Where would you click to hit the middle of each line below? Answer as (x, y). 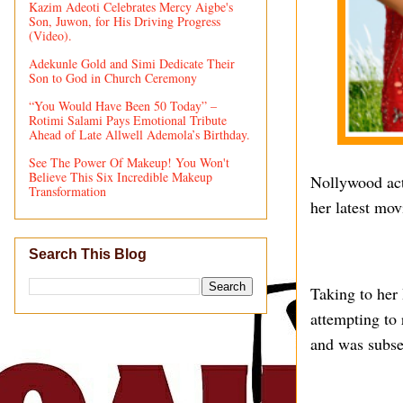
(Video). (50, 35)
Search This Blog (88, 255)
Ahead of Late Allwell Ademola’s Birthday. (139, 134)
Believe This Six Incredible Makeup (121, 176)
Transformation (67, 191)
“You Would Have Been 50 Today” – (123, 105)
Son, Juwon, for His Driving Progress (125, 21)
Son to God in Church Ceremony (113, 77)
